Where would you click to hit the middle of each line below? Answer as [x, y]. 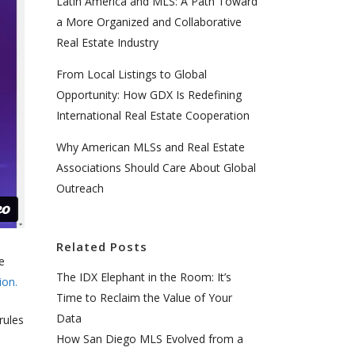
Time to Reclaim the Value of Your [144, 298]
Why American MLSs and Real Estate [151, 147]
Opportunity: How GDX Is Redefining [149, 95]
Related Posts [102, 246]
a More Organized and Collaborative [149, 22]
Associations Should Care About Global [156, 168]
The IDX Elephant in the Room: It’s [144, 277]
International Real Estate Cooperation [153, 115]
